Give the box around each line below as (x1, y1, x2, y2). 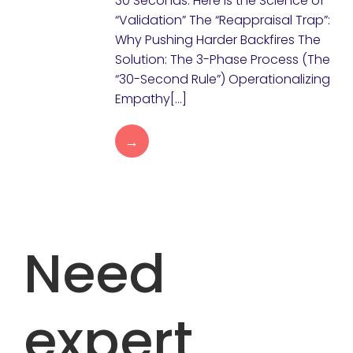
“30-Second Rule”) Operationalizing (114, 70, 330, 88)
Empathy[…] (114, 90, 187, 108)
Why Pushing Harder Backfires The (114, 31, 321, 49)
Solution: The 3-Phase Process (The (114, 50, 330, 69)
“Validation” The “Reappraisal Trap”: (114, 11, 330, 29)
